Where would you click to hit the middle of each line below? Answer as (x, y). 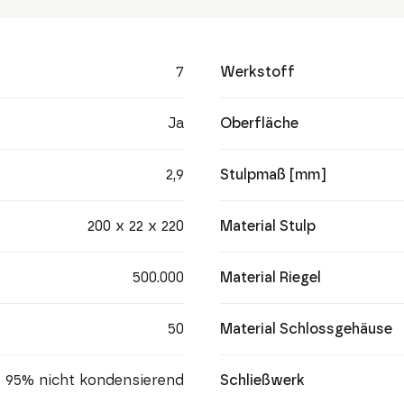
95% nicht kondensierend (94, 380)
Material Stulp (268, 226)
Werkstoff (258, 72)
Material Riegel (271, 277)
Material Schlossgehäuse (307, 329)
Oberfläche (260, 123)
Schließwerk (263, 380)
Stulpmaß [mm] (274, 174)
